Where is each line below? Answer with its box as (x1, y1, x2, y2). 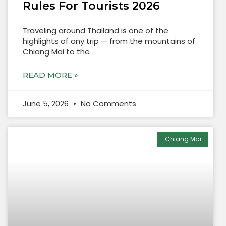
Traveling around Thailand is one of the (23, 25, 168, 36)
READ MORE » (23, 70, 78, 80)
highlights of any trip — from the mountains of (23, 35, 195, 46)
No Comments (79, 98, 136, 109)
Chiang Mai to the (23, 46, 90, 57)
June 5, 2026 (23, 98, 71, 109)
